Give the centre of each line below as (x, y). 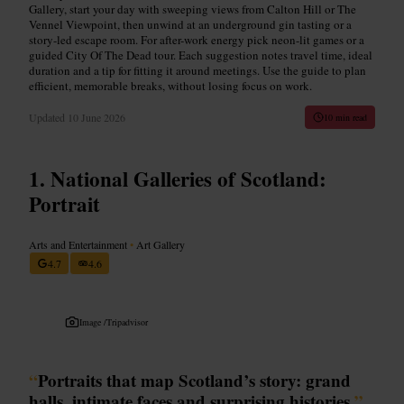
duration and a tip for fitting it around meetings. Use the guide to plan (197, 70)
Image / (93, 321)
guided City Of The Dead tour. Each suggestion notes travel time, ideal (201, 55)
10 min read (345, 117)
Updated (48, 117)
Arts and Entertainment (79, 244)
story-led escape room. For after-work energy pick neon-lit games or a (197, 39)
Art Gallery (159, 244)
